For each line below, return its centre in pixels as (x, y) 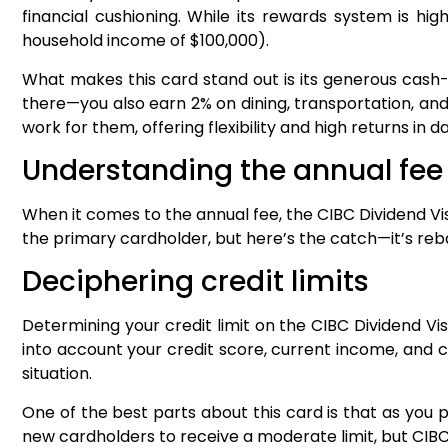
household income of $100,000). (147, 41)
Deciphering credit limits (195, 282)
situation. (59, 374)
